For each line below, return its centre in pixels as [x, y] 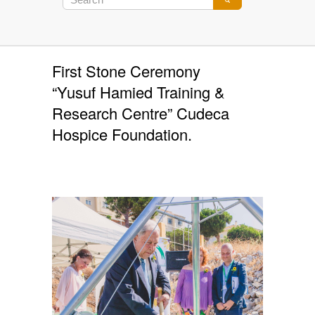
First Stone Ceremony [126, 71]
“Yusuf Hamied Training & [139, 92]
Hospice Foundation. [122, 134]
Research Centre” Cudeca [141, 113]
